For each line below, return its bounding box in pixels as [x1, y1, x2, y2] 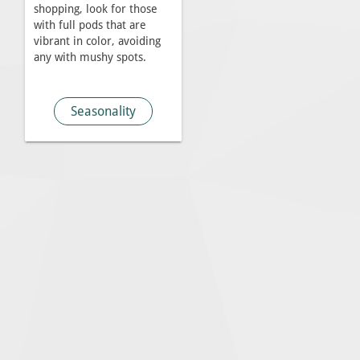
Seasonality [70, 103, 136, 119]
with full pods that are [33, 18, 146, 32]
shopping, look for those [33, 2, 157, 16]
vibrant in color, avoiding [33, 34, 161, 48]
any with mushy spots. [33, 50, 146, 64]
